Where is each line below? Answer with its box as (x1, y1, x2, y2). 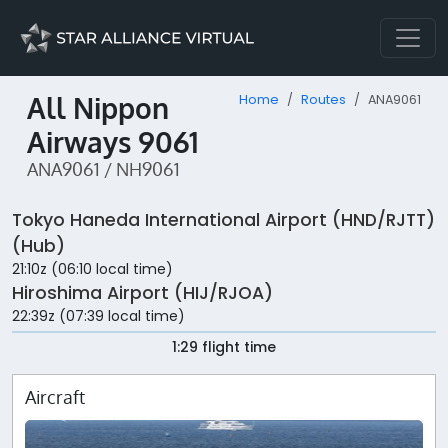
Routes (301, 91, 346, 108)
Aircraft (25, 386, 85, 409)
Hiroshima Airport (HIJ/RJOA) (12, 281, 273, 306)
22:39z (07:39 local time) (12, 306, 185, 327)
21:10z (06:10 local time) (12, 259, 173, 280)
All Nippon (27, 90, 169, 126)
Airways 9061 (27, 124, 198, 160)
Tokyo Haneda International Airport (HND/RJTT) (12, 208, 435, 233)
